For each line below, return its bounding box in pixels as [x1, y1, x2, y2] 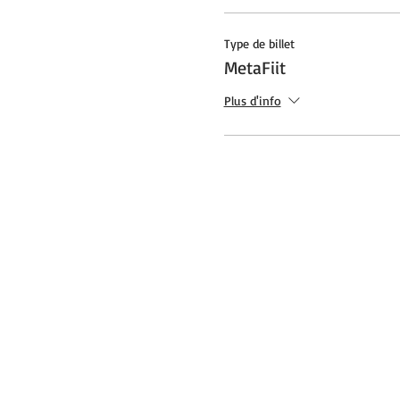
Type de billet [223, 36, 295, 51]
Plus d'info [223, 92, 281, 108]
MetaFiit [223, 56, 286, 79]
